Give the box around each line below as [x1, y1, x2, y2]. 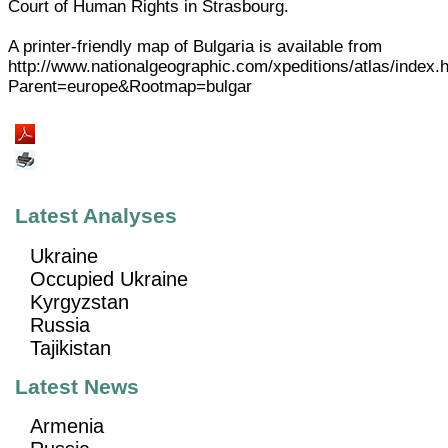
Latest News [15, 374, 140, 399]
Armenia [30, 414, 105, 437]
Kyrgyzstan [30, 290, 130, 313]
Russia [30, 313, 91, 336]
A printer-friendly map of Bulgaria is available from [8, 36, 383, 56]
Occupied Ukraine [30, 267, 189, 290]
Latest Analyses [15, 204, 178, 229]
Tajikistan [30, 336, 112, 359]
